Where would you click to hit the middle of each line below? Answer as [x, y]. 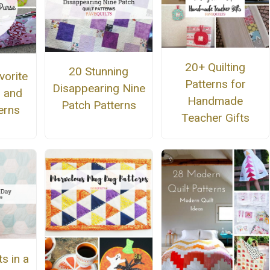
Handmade [215, 101]
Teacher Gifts [215, 118]
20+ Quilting [215, 67]
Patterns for [215, 84]
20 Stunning [99, 71]
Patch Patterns [99, 105]
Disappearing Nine [99, 88]
